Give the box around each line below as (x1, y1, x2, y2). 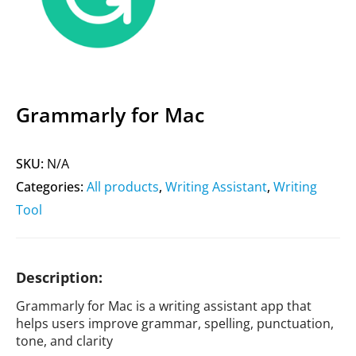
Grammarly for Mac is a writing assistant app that (16, 297, 311, 315)
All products (87, 178, 159, 195)
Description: (16, 268, 103, 287)
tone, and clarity (16, 332, 113, 350)
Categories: (16, 178, 87, 195)
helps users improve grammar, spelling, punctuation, (16, 315, 334, 332)
